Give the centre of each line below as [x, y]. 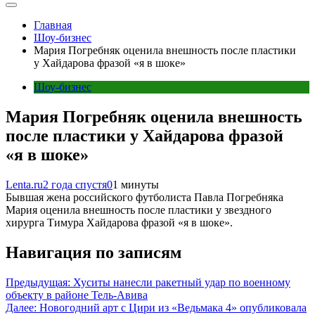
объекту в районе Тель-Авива [77, 295]
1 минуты [136, 184]
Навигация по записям [94, 252]
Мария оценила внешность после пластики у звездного [139, 210]
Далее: [21, 307]
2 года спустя [75, 184]
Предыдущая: [38, 282]
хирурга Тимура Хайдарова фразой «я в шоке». [119, 222]
